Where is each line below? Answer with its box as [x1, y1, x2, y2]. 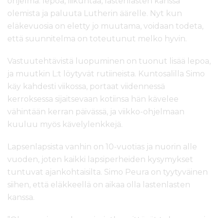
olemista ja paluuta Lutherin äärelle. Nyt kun [7, 9, 182, 18]
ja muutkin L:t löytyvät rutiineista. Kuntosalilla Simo [7, 69, 205, 79]
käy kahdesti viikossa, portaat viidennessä [7, 82, 165, 91]
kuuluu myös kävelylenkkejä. [7, 120, 123, 129]
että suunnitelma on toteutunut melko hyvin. [7, 34, 187, 44]
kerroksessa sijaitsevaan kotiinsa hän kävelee [7, 94, 179, 104]
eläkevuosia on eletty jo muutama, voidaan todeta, [7, 21, 203, 31]
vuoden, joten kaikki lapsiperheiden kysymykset [7, 155, 193, 164]
